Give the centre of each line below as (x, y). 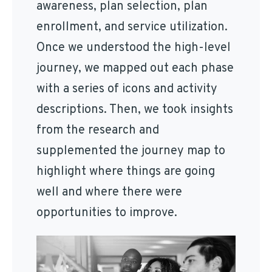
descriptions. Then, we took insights (135, 110)
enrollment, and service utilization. (132, 28)
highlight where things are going (126, 172)
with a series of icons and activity (127, 90)
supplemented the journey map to (131, 151)
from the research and (98, 131)
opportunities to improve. (108, 213)
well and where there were (109, 193)
